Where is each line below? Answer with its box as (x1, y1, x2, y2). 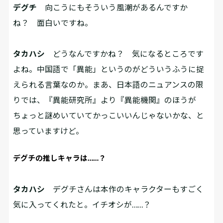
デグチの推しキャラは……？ (13, 153, 107, 163)
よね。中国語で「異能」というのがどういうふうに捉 (13, 64, 205, 74)
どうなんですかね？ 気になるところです (45, 49, 204, 59)
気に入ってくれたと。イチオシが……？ (13, 199, 151, 209)
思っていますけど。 (13, 126, 84, 136)
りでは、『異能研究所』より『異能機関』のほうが (13, 95, 197, 105)
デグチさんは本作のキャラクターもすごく (45, 184, 204, 194)
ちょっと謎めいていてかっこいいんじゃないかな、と (13, 111, 205, 120)
